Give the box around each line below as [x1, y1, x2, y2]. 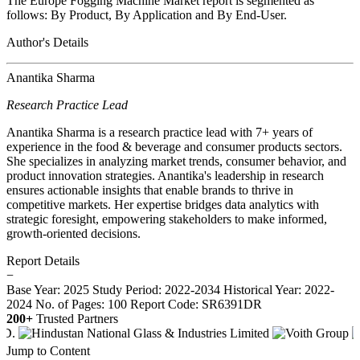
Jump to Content [6, 343, 90, 358]
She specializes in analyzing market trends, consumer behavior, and [6, 153, 346, 168]
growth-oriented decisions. [6, 226, 141, 240]
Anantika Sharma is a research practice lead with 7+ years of [6, 125, 313, 139]
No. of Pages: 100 [35, 297, 127, 311]
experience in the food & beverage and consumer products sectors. [6, 139, 342, 153]
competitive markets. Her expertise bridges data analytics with [6, 197, 319, 211]
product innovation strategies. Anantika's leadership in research [6, 168, 324, 182]
